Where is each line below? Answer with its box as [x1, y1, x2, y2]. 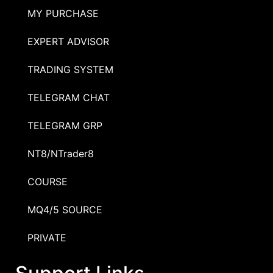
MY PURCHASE [27, 7, 99, 19]
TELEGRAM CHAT [27, 91, 110, 104]
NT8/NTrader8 [27, 147, 94, 160]
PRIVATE [27, 231, 66, 244]
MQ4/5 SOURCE [27, 203, 102, 216]
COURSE [27, 175, 68, 188]
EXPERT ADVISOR [27, 35, 109, 48]
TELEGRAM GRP [27, 119, 102, 132]
